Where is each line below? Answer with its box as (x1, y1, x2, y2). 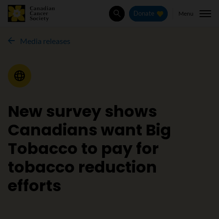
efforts (8, 175, 61, 197)
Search (113, 13, 141, 24)
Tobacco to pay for (8, 137, 159, 159)
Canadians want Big (8, 119, 171, 141)
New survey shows (8, 100, 157, 122)
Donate (133, 10, 155, 18)
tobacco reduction (8, 156, 157, 178)
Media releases (20, 36, 70, 45)
